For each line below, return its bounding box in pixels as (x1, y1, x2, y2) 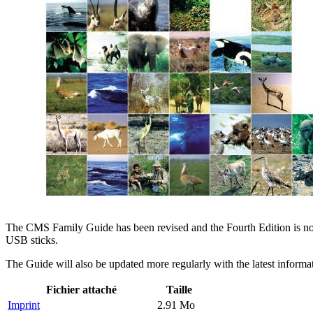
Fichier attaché (45, 283, 117, 296)
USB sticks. (6, 233, 58, 246)
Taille (166, 283, 192, 296)
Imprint (8, 298, 40, 311)
